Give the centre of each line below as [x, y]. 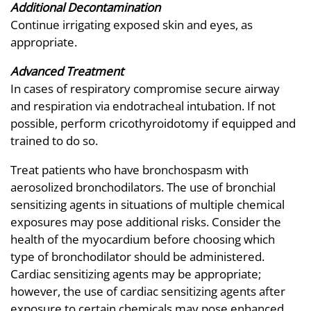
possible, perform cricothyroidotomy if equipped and [153, 123]
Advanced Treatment [67, 71]
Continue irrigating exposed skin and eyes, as [132, 24]
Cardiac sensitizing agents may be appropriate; [136, 274]
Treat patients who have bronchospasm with [129, 169]
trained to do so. [54, 140]
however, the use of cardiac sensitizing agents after [148, 291]
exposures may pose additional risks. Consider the [146, 221]
